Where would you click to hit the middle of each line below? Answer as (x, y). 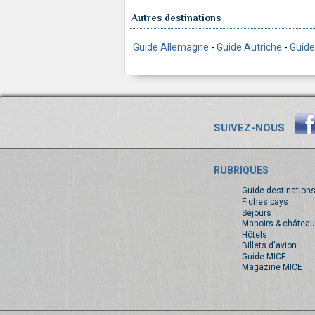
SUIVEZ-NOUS (252, 128)
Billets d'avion (269, 246)
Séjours (256, 213)
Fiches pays (265, 201)
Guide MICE (264, 256)
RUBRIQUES (241, 170)
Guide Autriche (249, 47)
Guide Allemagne (171, 47)
